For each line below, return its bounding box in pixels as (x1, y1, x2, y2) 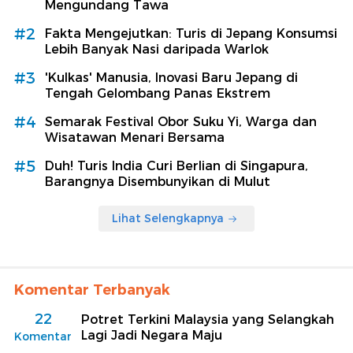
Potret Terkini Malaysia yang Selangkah (81, 312, 334, 328)
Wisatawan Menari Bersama (45, 130, 225, 146)
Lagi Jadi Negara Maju (81, 328, 222, 344)
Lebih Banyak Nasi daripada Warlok (45, 42, 269, 58)
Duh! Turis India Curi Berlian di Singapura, (45, 158, 308, 174)
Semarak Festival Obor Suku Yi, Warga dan (45, 114, 317, 130)
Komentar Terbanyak (14, 281, 170, 299)
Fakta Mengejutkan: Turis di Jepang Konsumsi (45, 26, 337, 42)
